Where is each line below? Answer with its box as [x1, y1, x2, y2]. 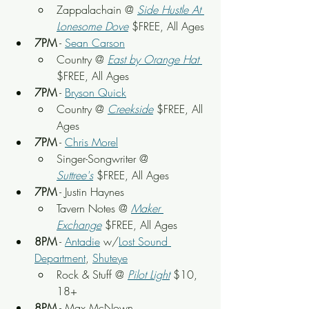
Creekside [108, 101, 153, 117]
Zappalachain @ [57, 2, 137, 17]
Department [34, 250, 86, 266]
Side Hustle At [137, 2, 204, 17]
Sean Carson [65, 35, 125, 50]
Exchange [57, 217, 101, 232]
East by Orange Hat [108, 52, 199, 67]
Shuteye [92, 250, 128, 266]
